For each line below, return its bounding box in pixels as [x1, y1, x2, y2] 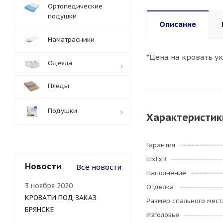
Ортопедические [48, 2, 103, 10]
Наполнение [146, 169, 186, 177]
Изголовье [146, 211, 179, 219]
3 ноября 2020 [25, 181, 73, 190]
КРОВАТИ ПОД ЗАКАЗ [25, 193, 97, 202]
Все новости [76, 162, 121, 172]
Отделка [146, 183, 174, 191]
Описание [159, 19, 196, 29]
